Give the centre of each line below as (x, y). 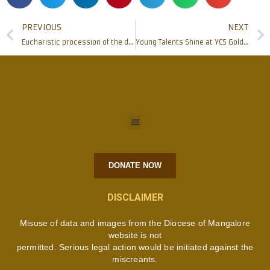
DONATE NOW (135, 165)
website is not (135, 235)
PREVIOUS (42, 28)
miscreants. (135, 259)
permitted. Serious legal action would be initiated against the (135, 247)
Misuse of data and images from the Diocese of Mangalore (135, 223)
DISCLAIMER (135, 197)
